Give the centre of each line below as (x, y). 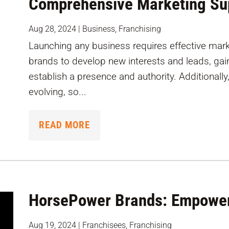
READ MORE (65, 125)
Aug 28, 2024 (53, 29)
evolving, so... (58, 92)
